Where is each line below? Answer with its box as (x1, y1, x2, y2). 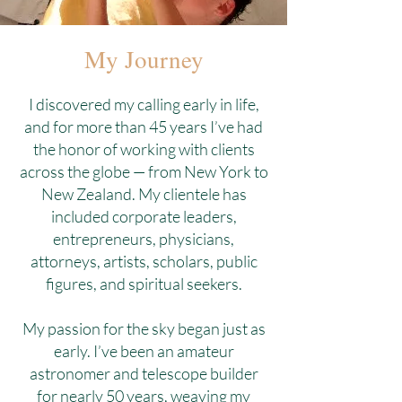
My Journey (83, 43, 204, 75)
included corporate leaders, (50, 206, 237, 226)
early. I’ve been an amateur (53, 341, 234, 361)
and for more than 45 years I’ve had (24, 117, 263, 136)
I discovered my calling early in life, (28, 94, 259, 114)
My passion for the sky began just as (22, 319, 266, 338)
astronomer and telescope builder (29, 363, 258, 383)
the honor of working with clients (32, 139, 255, 159)
